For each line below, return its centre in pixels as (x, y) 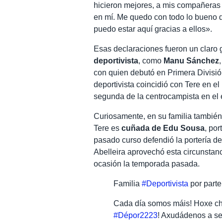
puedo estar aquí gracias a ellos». (153, 29)
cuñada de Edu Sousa (163, 128)
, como (151, 60)
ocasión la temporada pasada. (147, 164)
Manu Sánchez (192, 60)
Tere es (108, 128)
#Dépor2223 (136, 215)
